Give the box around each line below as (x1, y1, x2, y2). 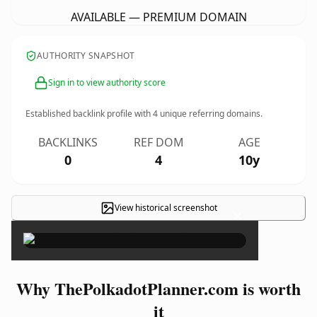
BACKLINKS (38, 134, 98, 150)
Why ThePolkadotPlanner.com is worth (16, 276, 301, 301)
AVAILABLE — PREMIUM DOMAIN (70, 9, 247, 25)
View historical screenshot (114, 202, 217, 214)
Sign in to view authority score (48, 76, 166, 88)
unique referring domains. (158, 108, 263, 120)
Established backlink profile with (25, 108, 153, 120)
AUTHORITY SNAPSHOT (37, 50, 135, 62)
